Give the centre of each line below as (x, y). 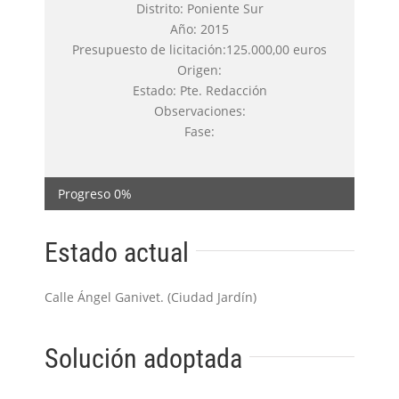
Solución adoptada (143, 358)
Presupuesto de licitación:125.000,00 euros (199, 49)
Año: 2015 (199, 28)
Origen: (199, 69)
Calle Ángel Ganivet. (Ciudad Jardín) (151, 297)
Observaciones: (199, 110)
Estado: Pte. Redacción (199, 90)
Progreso (84, 193)
